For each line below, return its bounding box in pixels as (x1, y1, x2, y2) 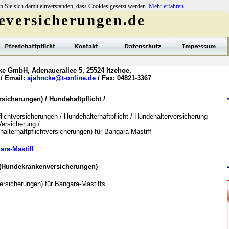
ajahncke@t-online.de (27, 74, 96, 82)
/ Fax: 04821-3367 (96, 74, 151, 82)
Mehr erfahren (149, 3, 184, 10)
